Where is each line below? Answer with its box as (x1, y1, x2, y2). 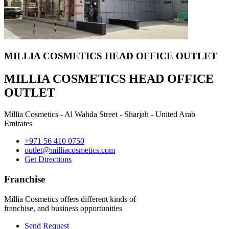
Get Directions (25, 155, 72, 164)
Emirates (4, 119, 32, 128)
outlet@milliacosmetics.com (25, 146, 115, 155)
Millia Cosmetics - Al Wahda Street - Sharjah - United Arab (4, 110, 195, 119)
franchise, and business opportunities (4, 203, 122, 213)
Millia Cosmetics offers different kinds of (4, 194, 136, 203)
